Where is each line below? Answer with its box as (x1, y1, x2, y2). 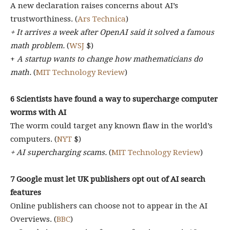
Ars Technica (78, 14, 126, 24)
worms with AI (10, 108, 66, 117)
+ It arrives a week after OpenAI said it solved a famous (10, 28, 214, 37)
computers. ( (10, 135, 57, 144)
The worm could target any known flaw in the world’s (10, 121, 213, 130)
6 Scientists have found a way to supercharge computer (10, 94, 218, 104)
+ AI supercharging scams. (10, 148, 107, 157)
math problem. (10, 41, 65, 50)
